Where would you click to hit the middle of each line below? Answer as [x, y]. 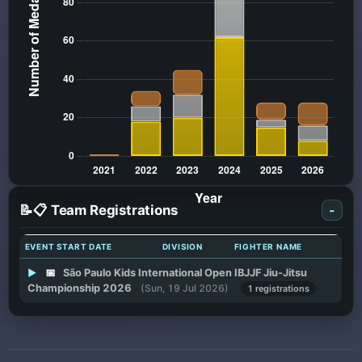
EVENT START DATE [69, 247]
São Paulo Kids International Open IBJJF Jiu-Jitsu [185, 273]
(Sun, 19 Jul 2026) [184, 288]
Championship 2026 [79, 288]
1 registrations [278, 289]
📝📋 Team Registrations [99, 210]
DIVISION [182, 247]
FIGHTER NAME [268, 247]
